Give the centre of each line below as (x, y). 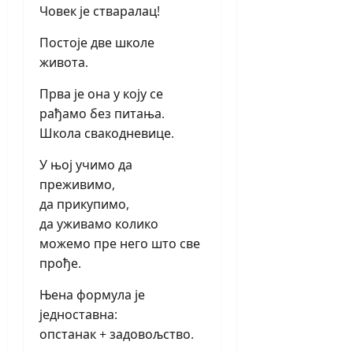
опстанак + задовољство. (117, 334)
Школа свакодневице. (107, 134)
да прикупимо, (84, 204)
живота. (64, 63)
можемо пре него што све (120, 244)
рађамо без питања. (102, 114)
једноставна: (78, 315)
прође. (60, 264)
